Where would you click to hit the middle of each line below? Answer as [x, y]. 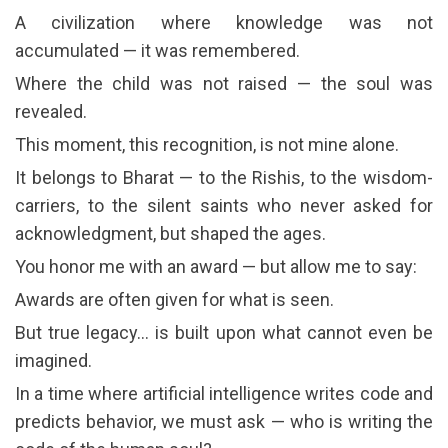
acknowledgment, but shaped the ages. [170, 233]
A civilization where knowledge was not [224, 22]
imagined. [53, 360]
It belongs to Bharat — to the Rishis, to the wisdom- [224, 177]
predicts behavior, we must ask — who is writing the [224, 421]
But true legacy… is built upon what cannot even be [224, 332]
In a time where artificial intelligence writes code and [224, 393]
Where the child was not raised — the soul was [224, 83]
